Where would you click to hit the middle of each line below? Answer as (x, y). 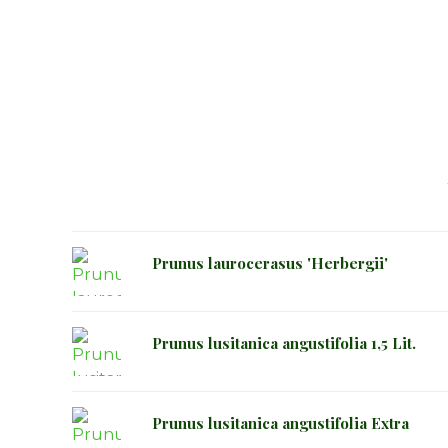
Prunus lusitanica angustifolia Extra (280, 422)
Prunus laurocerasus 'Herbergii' (270, 262)
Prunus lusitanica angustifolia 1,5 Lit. (284, 342)
